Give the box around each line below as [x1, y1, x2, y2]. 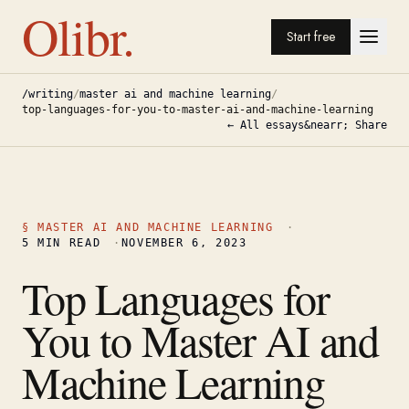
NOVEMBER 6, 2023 [121, 236, 247, 249]
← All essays [227, 119, 304, 131]
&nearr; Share [304, 119, 387, 131]
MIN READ [29, 236, 101, 249]
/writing [22, 88, 73, 100]
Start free [287, 26, 335, 46]
